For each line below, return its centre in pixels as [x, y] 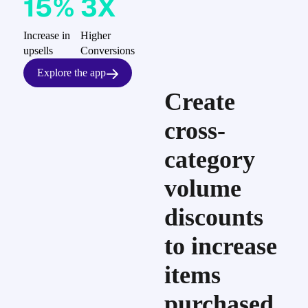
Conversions [107, 51]
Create [200, 102]
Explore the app [71, 73]
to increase [221, 246]
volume [203, 188]
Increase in [46, 35]
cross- [195, 131]
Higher [95, 35]
